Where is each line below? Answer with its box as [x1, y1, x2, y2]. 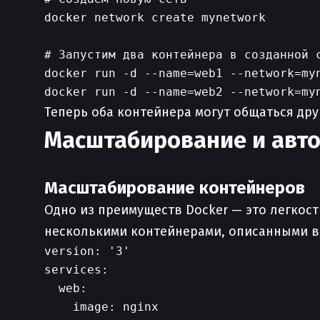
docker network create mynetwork [44, 11, 266, 24]
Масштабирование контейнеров [44, 178, 305, 198]
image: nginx [44, 300, 159, 314]
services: [44, 263, 109, 276]
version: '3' [44, 244, 130, 258]
